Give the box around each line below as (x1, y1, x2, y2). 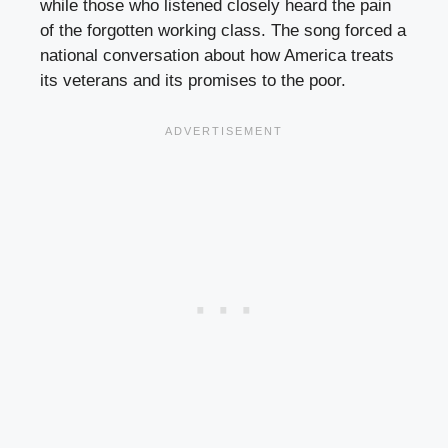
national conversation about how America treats (40, 46, 394, 66)
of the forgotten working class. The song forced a (40, 21, 406, 41)
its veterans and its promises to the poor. (40, 71, 346, 91)
